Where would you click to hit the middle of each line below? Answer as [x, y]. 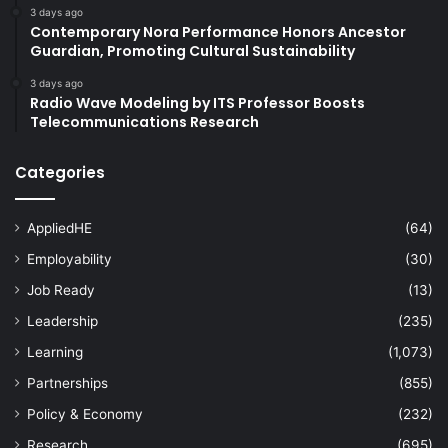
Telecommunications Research [144, 121]
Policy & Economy [85, 413]
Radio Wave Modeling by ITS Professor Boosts [197, 102]
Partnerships [67, 382]
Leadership [62, 320]
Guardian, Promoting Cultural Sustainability [192, 50]
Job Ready [61, 289]
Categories [60, 172]
